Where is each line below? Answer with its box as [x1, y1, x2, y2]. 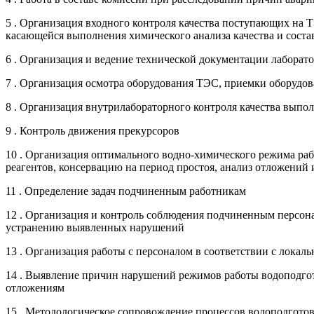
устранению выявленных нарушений [6, 221, 184, 233]
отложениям [6, 281, 64, 294]
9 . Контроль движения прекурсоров [6, 124, 179, 137]
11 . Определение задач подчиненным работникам [6, 184, 246, 197]
